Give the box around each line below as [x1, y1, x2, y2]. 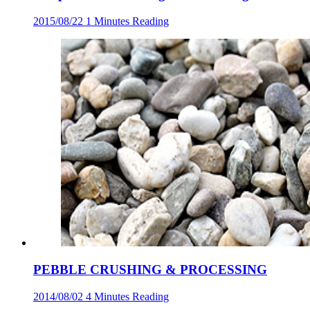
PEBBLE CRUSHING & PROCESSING [33, 262, 267, 277]
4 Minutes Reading [86, 290, 169, 302]
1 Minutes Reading [86, 15, 169, 28]
